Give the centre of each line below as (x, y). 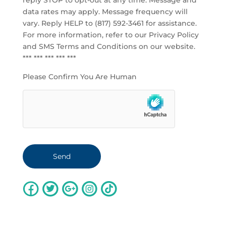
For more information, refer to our (86, 35)
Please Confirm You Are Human (79, 77)
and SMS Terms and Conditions (79, 46)
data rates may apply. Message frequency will (105, 12)
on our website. (166, 46)
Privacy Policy (174, 35)
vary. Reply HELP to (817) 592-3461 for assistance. (109, 23)
